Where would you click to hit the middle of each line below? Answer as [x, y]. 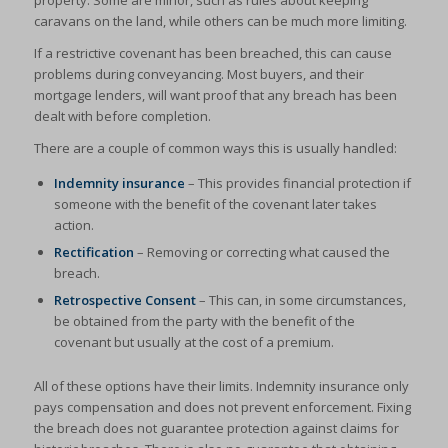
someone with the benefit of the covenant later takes [215, 204]
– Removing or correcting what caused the [261, 252]
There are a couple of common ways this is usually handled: [215, 148]
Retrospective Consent [126, 300]
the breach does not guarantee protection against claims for [216, 428]
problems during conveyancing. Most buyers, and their [198, 74]
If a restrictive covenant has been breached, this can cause [212, 53]
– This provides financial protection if [297, 183]
